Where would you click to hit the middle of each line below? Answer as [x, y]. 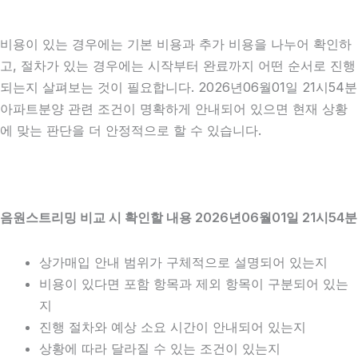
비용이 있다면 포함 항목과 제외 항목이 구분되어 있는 [194, 284]
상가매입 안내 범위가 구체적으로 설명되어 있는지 [184, 263]
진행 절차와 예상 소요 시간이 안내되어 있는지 [173, 327]
